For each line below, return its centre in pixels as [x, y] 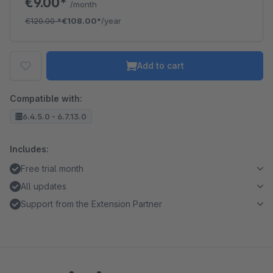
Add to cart [160, 66]
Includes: [29, 149]
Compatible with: [46, 98]
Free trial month [52, 168]
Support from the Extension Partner [91, 204]
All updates [44, 186]
